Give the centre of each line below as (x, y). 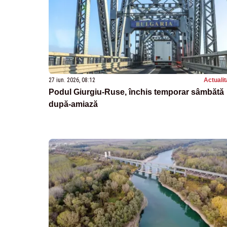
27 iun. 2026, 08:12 (72, 80)
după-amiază (73, 104)
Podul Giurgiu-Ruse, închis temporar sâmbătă (136, 92)
